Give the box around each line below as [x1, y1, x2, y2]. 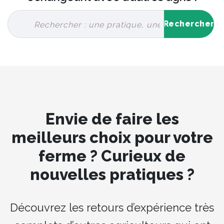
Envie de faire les [45, 109, 179, 128]
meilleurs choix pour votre [11, 128, 213, 146]
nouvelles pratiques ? [29, 165, 194, 183]
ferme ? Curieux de [38, 146, 185, 165]
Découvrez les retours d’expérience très [10, 200, 214, 214]
